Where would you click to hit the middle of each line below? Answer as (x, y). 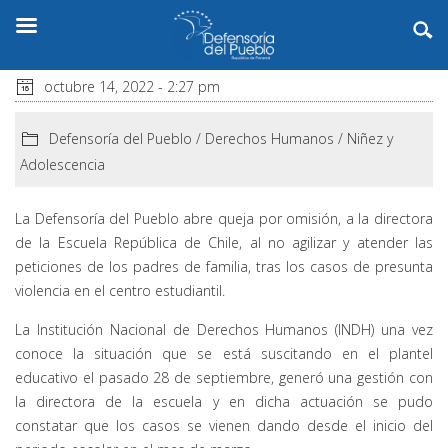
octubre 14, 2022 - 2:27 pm (130, 86)
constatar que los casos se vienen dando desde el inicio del (224, 425)
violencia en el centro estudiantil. (120, 290)
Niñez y (370, 138)
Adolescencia (62, 164)
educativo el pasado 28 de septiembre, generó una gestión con (224, 377)
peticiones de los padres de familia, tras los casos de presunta (224, 266)
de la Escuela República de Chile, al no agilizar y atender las (224, 242)
